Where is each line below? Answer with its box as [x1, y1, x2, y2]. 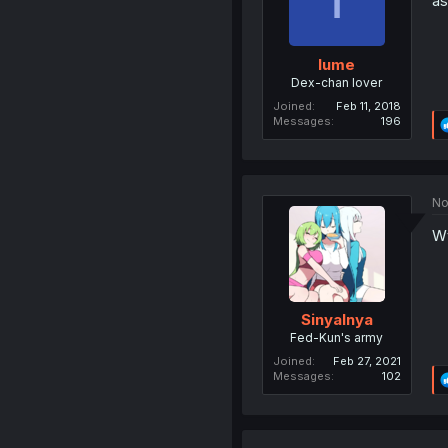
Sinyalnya [300, 310, 373, 330]
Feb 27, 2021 [332, 354, 401, 369]
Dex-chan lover [291, 74, 383, 90]
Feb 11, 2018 [335, 98, 401, 113]
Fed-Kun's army [290, 330, 384, 346]
